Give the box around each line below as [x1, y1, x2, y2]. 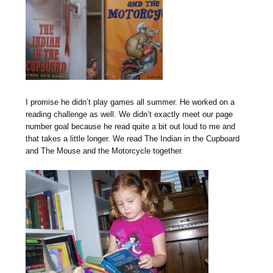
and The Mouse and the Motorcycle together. [26, 146, 184, 155]
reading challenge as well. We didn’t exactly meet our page [26, 109, 233, 119]
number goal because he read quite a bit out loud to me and [26, 121, 236, 131]
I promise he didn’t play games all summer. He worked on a [26, 97, 235, 107]
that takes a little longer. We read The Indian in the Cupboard [26, 133, 240, 143]
